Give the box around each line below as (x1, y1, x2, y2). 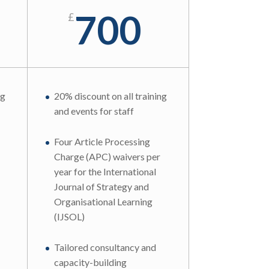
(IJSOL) (53, 210, 85, 222)
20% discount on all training (53, 90, 167, 102)
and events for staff (53, 105, 134, 117)
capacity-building (53, 256, 127, 268)
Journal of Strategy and (53, 180, 149, 192)
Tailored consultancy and (53, 241, 156, 253)
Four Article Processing (53, 135, 150, 147)
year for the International (53, 165, 156, 177)
